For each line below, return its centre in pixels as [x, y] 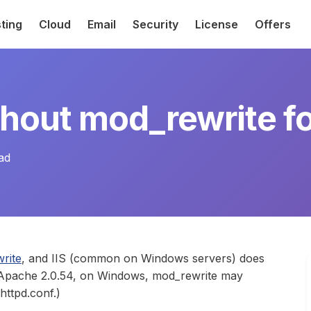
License [217, 24]
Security [155, 24]
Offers [273, 24]
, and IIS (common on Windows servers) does [143, 258]
